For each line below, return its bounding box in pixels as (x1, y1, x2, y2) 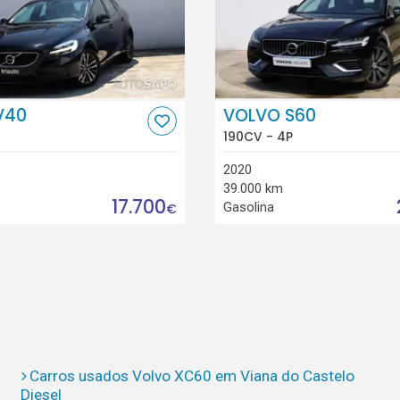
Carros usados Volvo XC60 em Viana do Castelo (29, 367, 355, 386)
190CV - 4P (222, 127, 293, 146)
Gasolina (222, 198, 274, 215)
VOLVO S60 (222, 104, 316, 129)
